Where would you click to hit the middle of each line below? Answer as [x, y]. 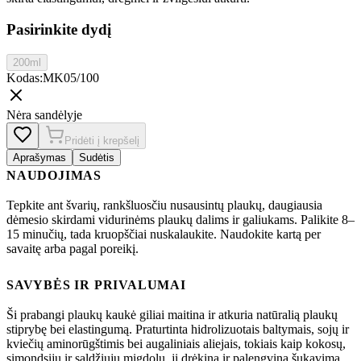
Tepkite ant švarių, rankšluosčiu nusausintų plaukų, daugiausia [164, 205]
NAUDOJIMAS [54, 175]
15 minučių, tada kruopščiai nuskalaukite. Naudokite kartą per [164, 234]
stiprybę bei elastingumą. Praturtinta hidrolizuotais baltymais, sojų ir [178, 329]
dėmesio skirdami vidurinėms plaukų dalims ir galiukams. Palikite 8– [180, 219]
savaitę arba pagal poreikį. [73, 248]
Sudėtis [97, 157]
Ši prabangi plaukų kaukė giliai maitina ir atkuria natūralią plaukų [172, 314]
